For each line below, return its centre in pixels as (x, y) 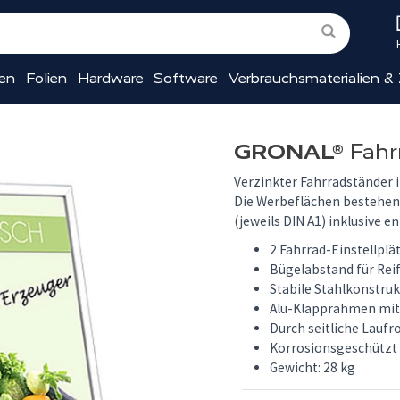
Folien (47, 78)
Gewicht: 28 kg (312, 367)
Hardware (110, 78)
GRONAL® (289, 151)
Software (186, 78)
